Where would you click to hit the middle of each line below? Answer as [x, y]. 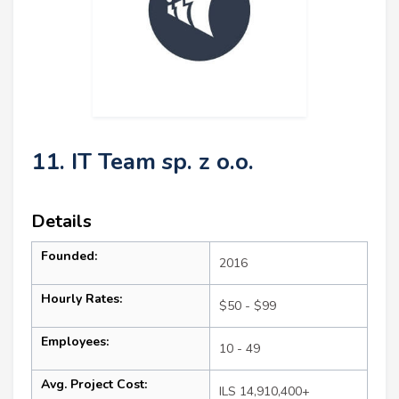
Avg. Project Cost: [94, 384]
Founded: [69, 256]
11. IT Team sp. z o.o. [142, 161]
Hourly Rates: [81, 298]
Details [61, 221]
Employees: [75, 341]
